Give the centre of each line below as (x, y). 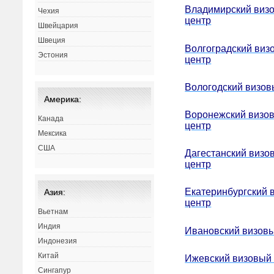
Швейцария (58, 26)
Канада (51, 119)
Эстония (53, 55)
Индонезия (58, 241)
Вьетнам (53, 212)
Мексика (53, 134)
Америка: (63, 99)
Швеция (52, 41)
